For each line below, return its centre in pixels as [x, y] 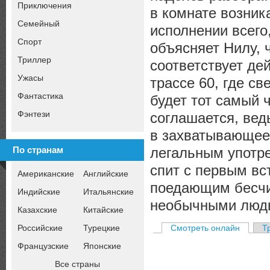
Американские [46, 173]
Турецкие [102, 228]
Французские [43, 246]
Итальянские [108, 191]
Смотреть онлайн [205, 228]
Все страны [78, 264]
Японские [102, 246]
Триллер [34, 59]
